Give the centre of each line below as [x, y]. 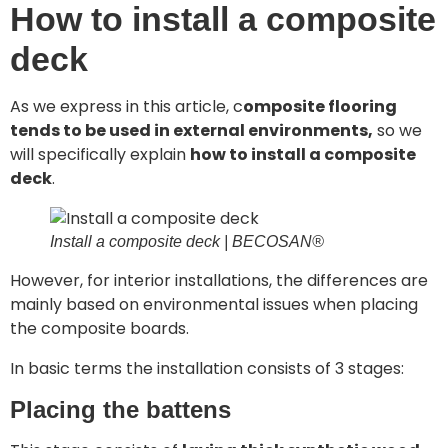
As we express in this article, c [126, 106]
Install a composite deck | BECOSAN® [187, 241]
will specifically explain [100, 154]
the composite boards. [99, 328]
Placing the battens [120, 409]
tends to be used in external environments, [191, 130]
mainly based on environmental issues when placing [214, 304]
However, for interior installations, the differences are [219, 280]
